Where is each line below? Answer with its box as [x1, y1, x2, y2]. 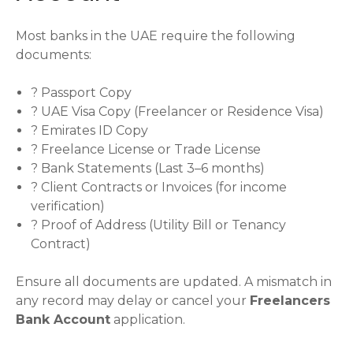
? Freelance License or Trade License [31, 142, 262, 158]
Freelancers [250, 293, 330, 309]
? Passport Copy [31, 85, 132, 101]
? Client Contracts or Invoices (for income [31, 180, 288, 195]
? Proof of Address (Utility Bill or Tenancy [31, 217, 287, 233]
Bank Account [16, 312, 110, 328]
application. [110, 312, 185, 328]
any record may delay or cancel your [16, 293, 250, 309]
